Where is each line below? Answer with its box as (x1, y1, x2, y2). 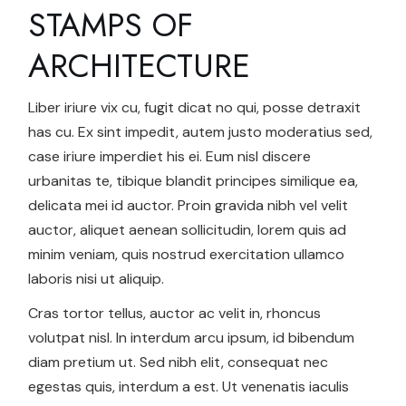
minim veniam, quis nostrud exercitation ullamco (28, 245, 345, 265)
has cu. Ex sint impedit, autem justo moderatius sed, (28, 122, 373, 142)
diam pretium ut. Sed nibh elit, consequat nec (28, 353, 329, 372)
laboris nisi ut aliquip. (28, 269, 165, 289)
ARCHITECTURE (28, 42, 251, 91)
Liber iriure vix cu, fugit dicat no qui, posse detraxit (28, 98, 362, 118)
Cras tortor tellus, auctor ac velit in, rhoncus (28, 304, 322, 324)
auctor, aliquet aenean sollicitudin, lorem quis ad (28, 220, 347, 240)
